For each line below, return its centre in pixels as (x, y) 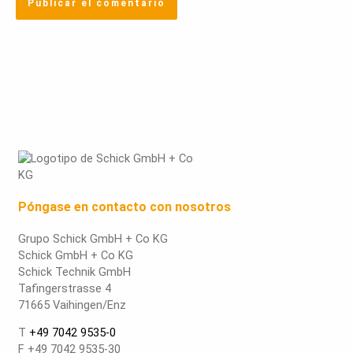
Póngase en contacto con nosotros (125, 206)
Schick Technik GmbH (75, 271)
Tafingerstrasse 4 (65, 288)
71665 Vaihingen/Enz (72, 305)
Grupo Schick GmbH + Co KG (93, 238)
